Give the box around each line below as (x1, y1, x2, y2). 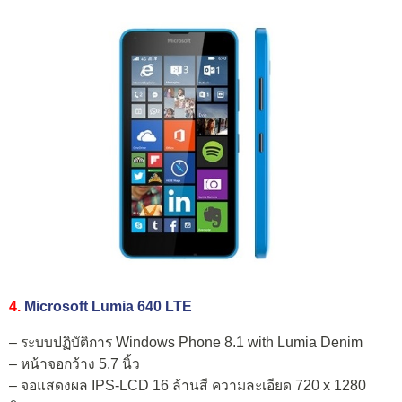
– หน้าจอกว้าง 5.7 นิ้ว (9, 355, 140, 371)
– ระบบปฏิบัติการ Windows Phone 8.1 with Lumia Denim (9, 334, 363, 350)
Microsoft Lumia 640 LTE (24, 299, 192, 315)
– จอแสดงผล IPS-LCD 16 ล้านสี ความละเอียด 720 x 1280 (9, 377, 366, 393)
